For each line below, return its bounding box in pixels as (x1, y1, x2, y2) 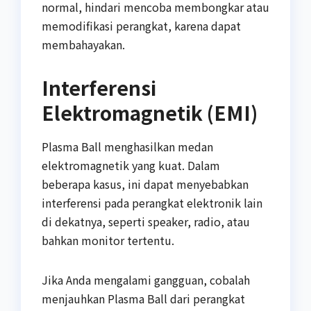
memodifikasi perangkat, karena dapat (42, 17, 241, 34)
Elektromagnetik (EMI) (42, 98, 258, 126)
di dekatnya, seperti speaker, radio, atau (42, 212, 250, 230)
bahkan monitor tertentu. (42, 231, 174, 249)
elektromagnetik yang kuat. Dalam (42, 156, 220, 174)
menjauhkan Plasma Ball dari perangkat (42, 289, 245, 307)
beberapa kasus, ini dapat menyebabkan (42, 175, 249, 192)
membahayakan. (42, 35, 125, 53)
